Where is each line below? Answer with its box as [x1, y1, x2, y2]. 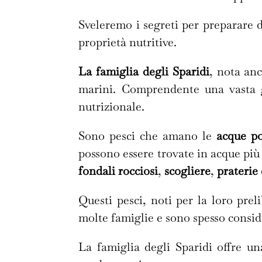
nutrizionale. [78, 98, 145, 114]
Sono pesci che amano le [78, 127, 216, 143]
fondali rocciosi [78, 163, 158, 178]
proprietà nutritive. [78, 34, 177, 50]
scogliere [164, 163, 211, 178]
